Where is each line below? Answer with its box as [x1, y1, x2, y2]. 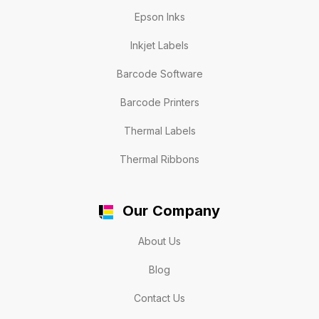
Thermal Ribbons [120, 153, 199, 166]
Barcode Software [116, 68, 203, 80]
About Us [138, 234, 181, 247]
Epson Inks [134, 11, 185, 23]
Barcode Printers [120, 96, 199, 109]
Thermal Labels [123, 125, 196, 137]
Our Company [122, 202, 221, 220]
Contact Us [134, 291, 185, 304]
